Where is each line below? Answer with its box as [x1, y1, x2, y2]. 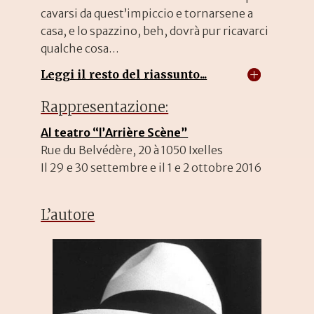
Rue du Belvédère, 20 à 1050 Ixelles [41, 143, 224, 158]
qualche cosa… [41, 41, 120, 56]
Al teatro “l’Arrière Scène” [41, 125, 189, 140]
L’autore [41, 206, 95, 224]
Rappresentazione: [41, 98, 169, 116]
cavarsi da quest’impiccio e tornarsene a [41, 6, 254, 21]
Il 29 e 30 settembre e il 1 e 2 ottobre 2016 [41, 161, 262, 175]
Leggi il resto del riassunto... [41, 67, 207, 82]
